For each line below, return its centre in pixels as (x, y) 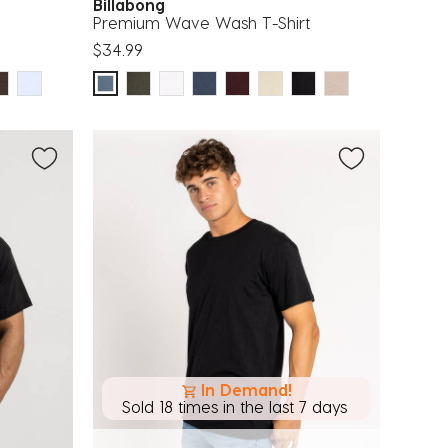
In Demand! (246, 389)
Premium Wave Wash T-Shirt (201, 23)
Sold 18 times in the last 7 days (234, 406)
